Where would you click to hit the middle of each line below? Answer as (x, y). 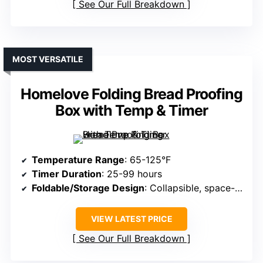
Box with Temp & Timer (131, 111)
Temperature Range (78, 160)
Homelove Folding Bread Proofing (131, 94)
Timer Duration (67, 174)
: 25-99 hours (132, 174)
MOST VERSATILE (48, 59)
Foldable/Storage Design (88, 188)
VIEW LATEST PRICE (131, 219)
